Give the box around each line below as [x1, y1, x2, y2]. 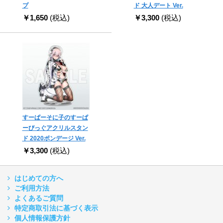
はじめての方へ [14, 174, 63, 183]
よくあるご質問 [14, 194, 63, 203]
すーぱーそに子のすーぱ [22, 114, 88, 121]
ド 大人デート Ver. [133, 2, 183, 9]
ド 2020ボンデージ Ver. [22, 135, 86, 142]
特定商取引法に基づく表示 [14, 204, 98, 213]
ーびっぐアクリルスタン [22, 124, 88, 132]
